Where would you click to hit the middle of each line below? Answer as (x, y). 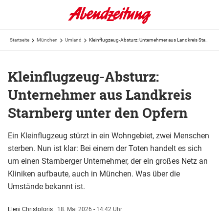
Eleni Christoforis (30, 209)
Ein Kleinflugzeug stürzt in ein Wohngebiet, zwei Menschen (109, 135)
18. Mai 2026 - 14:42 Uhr (90, 209)
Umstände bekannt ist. (46, 186)
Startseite (20, 40)
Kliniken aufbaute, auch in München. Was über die (94, 174)
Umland (73, 40)
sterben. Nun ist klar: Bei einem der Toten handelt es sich (105, 148)
